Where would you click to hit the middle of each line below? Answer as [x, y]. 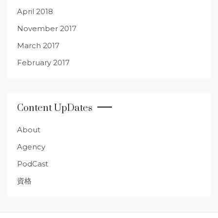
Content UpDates [55, 109]
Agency [31, 147]
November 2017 [47, 29]
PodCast [33, 164]
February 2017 [43, 63]
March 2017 [38, 46]
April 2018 [35, 12]
